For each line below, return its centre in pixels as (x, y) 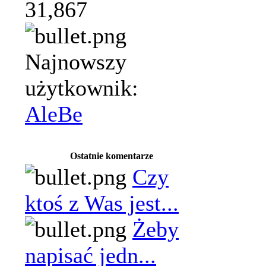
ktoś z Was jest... (102, 203)
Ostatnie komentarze (112, 156)
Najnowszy (76, 62)
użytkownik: (82, 88)
